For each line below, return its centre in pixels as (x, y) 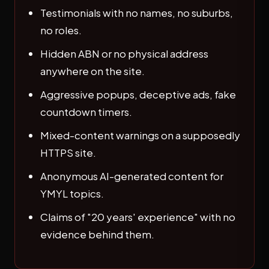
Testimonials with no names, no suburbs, (137, 13)
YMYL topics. (72, 193)
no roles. (61, 30)
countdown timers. (86, 112)
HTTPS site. (68, 153)
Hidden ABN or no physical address (124, 53)
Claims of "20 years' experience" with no (138, 217)
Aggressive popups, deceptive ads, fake (138, 94)
